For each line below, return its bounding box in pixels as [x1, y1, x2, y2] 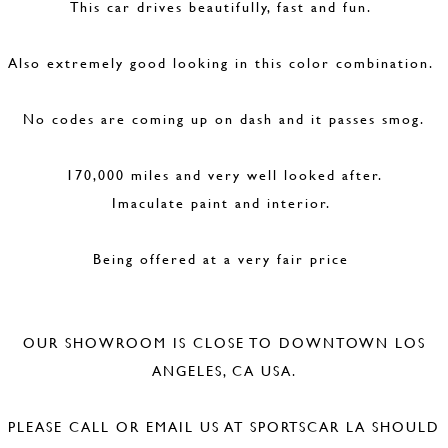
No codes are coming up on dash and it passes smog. [23, 108, 425, 129]
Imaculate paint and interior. [111, 192, 337, 213]
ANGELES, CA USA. [151, 360, 297, 381]
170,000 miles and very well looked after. [65, 164, 383, 185]
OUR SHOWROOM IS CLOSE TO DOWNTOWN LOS [22, 332, 426, 353]
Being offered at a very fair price [93, 248, 355, 269]
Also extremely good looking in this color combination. [8, 52, 440, 73]
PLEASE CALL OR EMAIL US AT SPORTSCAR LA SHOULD [8, 416, 440, 437]
